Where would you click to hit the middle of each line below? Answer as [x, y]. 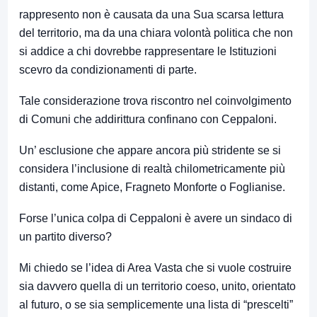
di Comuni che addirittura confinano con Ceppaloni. [148, 120]
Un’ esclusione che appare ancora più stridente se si [150, 151]
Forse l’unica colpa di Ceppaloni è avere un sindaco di [156, 219]
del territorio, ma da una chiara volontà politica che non [156, 33]
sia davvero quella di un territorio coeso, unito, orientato [157, 287]
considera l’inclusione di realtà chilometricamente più [152, 169]
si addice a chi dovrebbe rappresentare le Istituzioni [148, 52]
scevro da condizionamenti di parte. [108, 70]
